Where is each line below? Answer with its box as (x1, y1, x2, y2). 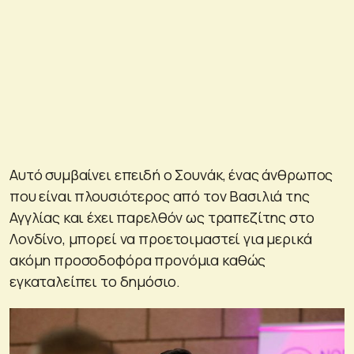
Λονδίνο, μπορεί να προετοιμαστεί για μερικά (9, 228, 312, 248)
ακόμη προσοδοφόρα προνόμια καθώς (9, 250, 266, 269)
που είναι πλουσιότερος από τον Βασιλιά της (9, 186, 310, 205)
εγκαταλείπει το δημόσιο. (9, 271, 180, 291)
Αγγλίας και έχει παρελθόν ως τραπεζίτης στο (9, 207, 314, 227)
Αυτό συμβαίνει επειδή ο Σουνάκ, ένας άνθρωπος (9, 164, 333, 184)
